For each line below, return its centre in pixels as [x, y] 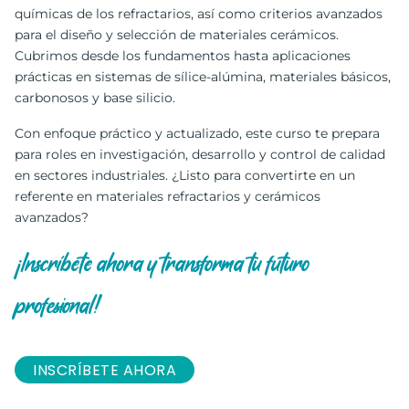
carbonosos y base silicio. [95, 98]
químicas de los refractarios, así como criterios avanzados [199, 14]
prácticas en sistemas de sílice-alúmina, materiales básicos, [203, 77]
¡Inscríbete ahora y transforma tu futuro [162, 264]
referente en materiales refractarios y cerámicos [168, 197]
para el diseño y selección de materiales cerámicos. [177, 35]
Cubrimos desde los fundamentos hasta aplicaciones [183, 56]
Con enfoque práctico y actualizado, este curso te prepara [197, 134]
